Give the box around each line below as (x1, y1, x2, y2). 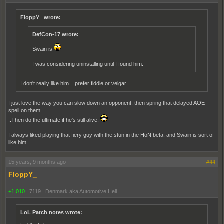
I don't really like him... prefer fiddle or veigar (20, 80, 126, 87)
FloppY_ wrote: (20, 14, 61, 21)
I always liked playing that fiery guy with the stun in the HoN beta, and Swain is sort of (8, 132, 214, 138)
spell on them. (8, 107, 42, 114)
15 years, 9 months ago (8, 159, 66, 165)
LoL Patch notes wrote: (20, 209, 82, 216)
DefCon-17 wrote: (32, 31, 79, 38)
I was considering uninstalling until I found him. (32, 61, 143, 67)
